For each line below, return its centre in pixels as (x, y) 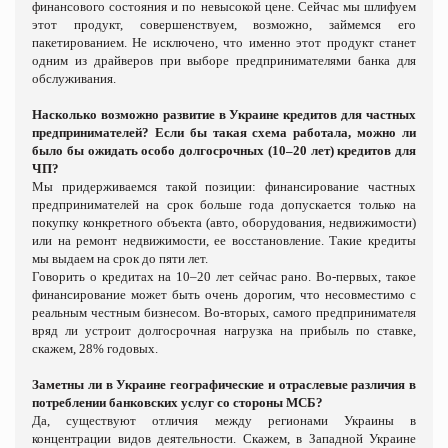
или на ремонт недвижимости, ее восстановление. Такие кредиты (224, 240)
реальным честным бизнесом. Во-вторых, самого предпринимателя (224, 312)
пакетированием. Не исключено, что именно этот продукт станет (224, 42)
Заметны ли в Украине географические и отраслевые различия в (224, 384)
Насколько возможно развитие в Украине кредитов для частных (224, 114)
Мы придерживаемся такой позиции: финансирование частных (224, 186)
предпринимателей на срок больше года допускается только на (224, 204)
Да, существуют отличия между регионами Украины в (224, 420)
